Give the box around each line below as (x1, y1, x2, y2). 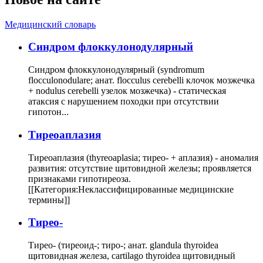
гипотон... (28, 107, 69, 117)
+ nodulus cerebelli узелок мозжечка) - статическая (28, 86, 226, 96)
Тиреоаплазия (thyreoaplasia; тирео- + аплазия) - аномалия (28, 152, 258, 163)
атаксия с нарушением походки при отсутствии (28, 96, 219, 107)
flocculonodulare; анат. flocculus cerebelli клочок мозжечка (28, 75, 255, 86)
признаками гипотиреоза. (28, 173, 131, 184)
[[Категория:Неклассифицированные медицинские (28, 184, 234, 194)
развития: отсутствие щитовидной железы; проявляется (28, 163, 251, 173)
